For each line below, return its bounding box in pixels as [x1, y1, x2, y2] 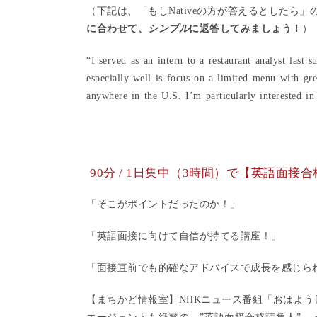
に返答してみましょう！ [189, 23, 302, 34]
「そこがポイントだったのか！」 [86, 199, 241, 209]
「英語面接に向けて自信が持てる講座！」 [86, 231, 282, 241]
